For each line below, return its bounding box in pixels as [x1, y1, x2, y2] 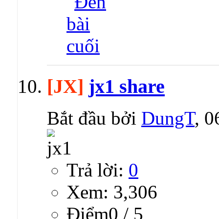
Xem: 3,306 [66, 181, 157, 202]
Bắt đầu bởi [47, 107, 141, 129]
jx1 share [88, 75, 165, 97]
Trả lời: [66, 159, 129, 180]
